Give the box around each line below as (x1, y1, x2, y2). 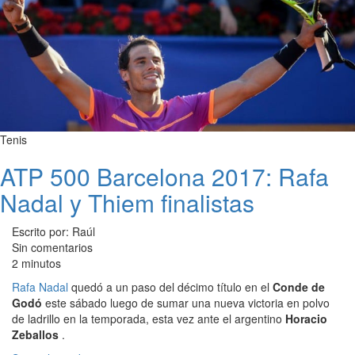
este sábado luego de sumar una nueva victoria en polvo (42, 294, 330, 311)
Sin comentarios (12, 239, 93, 255)
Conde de (273, 278, 325, 295)
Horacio (285, 310, 327, 326)
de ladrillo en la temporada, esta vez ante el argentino (12, 310, 285, 326)
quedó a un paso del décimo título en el (68, 278, 273, 295)
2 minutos (12, 254, 61, 271)
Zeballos (12, 326, 62, 342)
